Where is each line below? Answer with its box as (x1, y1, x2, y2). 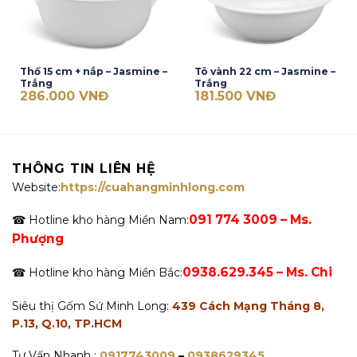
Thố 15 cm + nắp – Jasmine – (19, 65, 167, 78)
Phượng (12, 231, 64, 247)
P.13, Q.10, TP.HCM (12, 316, 122, 331)
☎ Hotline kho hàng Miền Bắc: (12, 265, 182, 280)
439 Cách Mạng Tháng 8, (169, 298, 324, 313)
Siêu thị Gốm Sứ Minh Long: (12, 298, 169, 313)
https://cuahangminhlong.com (61, 180, 245, 195)
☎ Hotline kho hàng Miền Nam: (12, 213, 189, 228)
